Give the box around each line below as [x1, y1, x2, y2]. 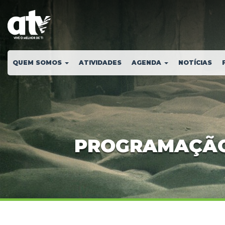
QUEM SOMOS [13, 59, 64, 66]
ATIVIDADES [79, 59, 122, 66]
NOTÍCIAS [178, 59, 212, 66]
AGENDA [132, 59, 163, 66]
